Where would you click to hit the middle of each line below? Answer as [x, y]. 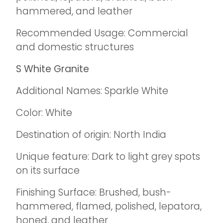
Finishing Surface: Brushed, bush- [94, 192]
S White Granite [53, 69]
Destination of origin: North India [91, 135]
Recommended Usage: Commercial [102, 33]
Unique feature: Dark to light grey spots [108, 157]
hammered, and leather [74, 11]
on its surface [48, 170]
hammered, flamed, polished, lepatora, [109, 206]
